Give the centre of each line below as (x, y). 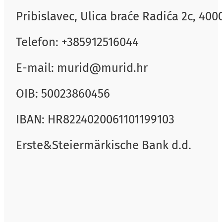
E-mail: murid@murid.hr (82, 68)
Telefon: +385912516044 (77, 42)
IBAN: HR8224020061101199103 (95, 119)
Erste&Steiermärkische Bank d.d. (104, 145)
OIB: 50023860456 (63, 93)
